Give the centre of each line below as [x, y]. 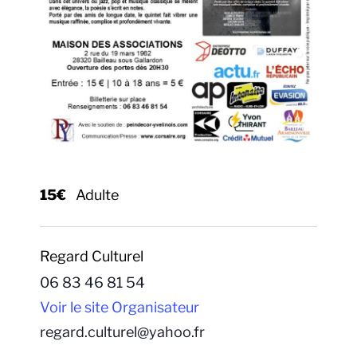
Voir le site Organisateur [120, 308]
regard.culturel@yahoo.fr [122, 332]
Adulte [97, 194]
